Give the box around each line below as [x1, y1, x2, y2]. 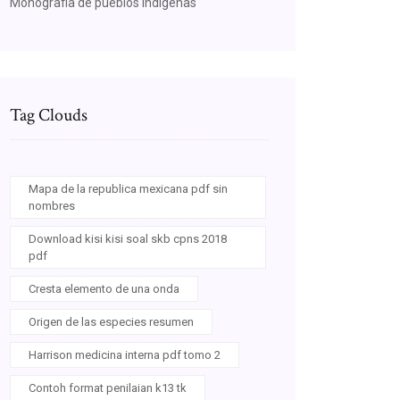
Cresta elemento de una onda [29, 282, 179, 296]
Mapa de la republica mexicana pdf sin [29, 182, 228, 196]
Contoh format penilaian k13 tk [29, 381, 187, 395]
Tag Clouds [10, 104, 87, 127]
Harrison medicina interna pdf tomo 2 [29, 348, 221, 362]
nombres [29, 199, 75, 212]
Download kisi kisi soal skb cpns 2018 [29, 232, 227, 246]
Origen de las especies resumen [29, 315, 194, 329]
